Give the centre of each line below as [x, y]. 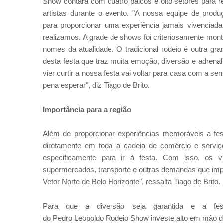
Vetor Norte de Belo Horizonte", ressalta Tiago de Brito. [131, 182]
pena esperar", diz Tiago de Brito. [96, 85]
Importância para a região [87, 110]
